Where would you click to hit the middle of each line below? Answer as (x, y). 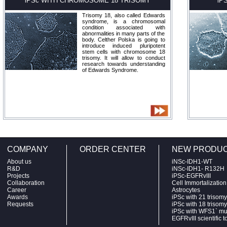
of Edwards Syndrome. (110, 70)
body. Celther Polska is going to (123, 40)
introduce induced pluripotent (123, 46)
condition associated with (123, 27)
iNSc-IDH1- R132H (198, 169)
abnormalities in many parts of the (123, 33)
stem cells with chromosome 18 (123, 52)
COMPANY (27, 149)
